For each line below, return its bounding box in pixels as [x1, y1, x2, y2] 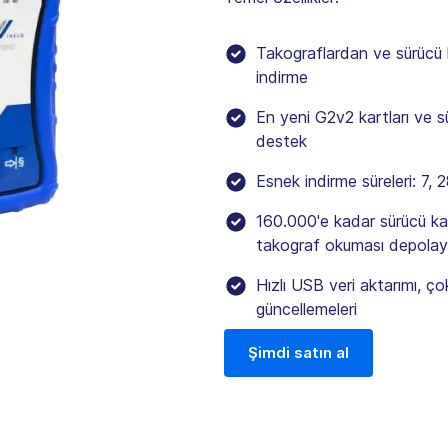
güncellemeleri [256, 298, 357, 319]
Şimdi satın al [248, 342, 349, 362]
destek [256, 130, 307, 151]
